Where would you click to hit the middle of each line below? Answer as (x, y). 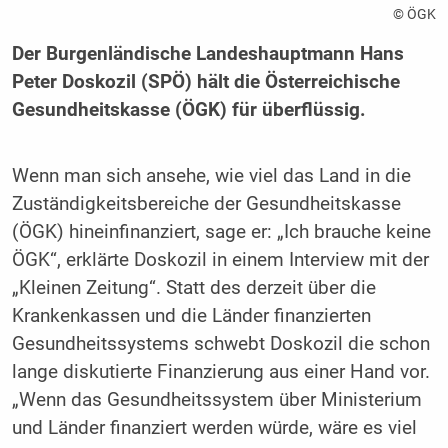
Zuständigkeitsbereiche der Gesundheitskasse (206, 203)
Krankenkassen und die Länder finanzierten (191, 315)
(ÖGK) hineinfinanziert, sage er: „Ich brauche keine (221, 231)
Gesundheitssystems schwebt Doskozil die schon (220, 343)
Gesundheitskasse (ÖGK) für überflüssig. (188, 110)
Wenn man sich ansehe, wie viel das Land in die (211, 175)
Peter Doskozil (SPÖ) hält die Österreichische (205, 82)
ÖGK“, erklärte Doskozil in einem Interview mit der (220, 259)
